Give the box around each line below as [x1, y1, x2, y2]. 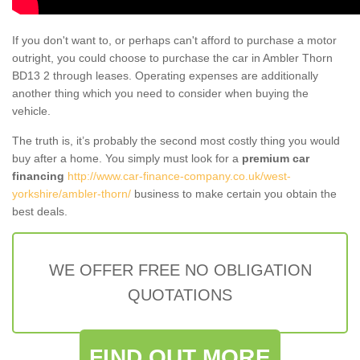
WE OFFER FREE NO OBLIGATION [48, 260, 312, 279]
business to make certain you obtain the [131, 186, 337, 200]
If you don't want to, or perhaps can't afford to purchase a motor [12, 33, 337, 47]
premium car [242, 151, 309, 165]
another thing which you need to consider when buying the [12, 86, 309, 100]
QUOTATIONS [128, 285, 232, 304]
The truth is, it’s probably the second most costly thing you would [12, 133, 340, 147]
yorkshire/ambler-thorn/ [12, 186, 131, 200]
